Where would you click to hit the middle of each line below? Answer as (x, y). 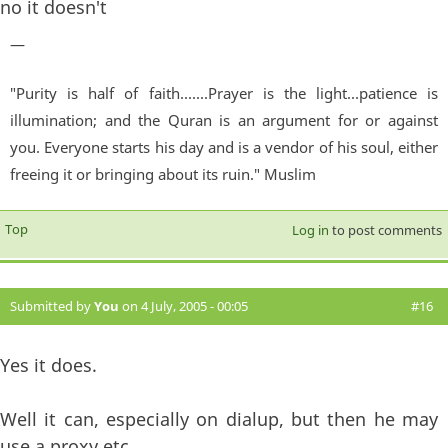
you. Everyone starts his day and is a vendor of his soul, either (224, 146)
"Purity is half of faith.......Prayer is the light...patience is (224, 92)
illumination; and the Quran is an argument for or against (224, 119)
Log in (310, 229)
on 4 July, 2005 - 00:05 (183, 305)
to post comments (385, 229)
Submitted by (52, 305)
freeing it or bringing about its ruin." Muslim (163, 173)
